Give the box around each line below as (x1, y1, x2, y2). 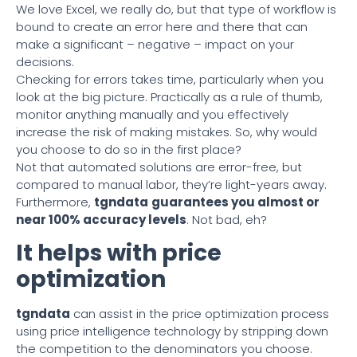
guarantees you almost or (151, 193, 320, 210)
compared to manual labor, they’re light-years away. (16, 175, 327, 193)
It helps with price (16, 237, 222, 269)
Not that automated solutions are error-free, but (16, 158, 302, 175)
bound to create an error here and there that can (16, 18, 308, 35)
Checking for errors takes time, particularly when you (16, 70, 324, 88)
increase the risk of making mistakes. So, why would (16, 123, 317, 140)
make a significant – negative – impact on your (16, 35, 294, 53)
